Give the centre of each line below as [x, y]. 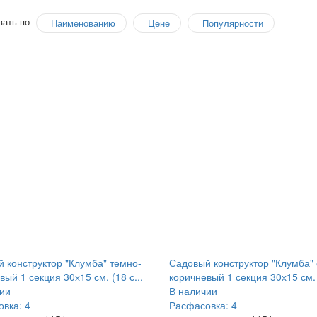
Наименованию [83, 23]
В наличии [193, 291]
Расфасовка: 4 [203, 305]
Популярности [232, 23]
